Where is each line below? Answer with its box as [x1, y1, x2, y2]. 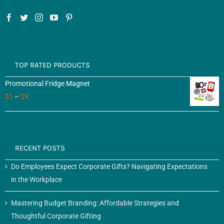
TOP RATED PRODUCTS [15, 60, 90, 70]
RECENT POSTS [15, 143, 65, 153]
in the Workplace [11, 175, 62, 184]
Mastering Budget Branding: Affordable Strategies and [11, 199, 179, 207]
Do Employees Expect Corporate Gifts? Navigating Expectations [11, 162, 207, 171]
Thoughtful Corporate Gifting [11, 212, 101, 220]
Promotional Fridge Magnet [5, 79, 90, 88]
